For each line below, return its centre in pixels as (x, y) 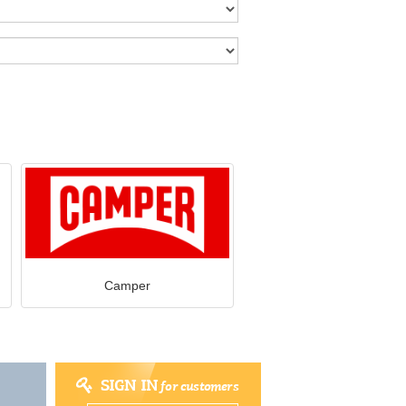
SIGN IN (129, 385)
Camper (128, 285)
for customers (198, 386)
